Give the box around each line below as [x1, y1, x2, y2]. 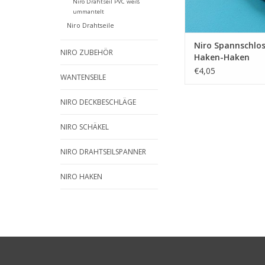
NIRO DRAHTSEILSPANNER [60, 147, 146, 157]
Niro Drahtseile [66, 21, 114, 30]
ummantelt [72, 8, 104, 16]
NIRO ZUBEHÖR [60, 47, 113, 58]
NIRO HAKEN [60, 172, 102, 182]
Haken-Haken [194, 51, 250, 63]
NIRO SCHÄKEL [60, 122, 109, 132]
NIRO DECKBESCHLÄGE [60, 97, 136, 108]
